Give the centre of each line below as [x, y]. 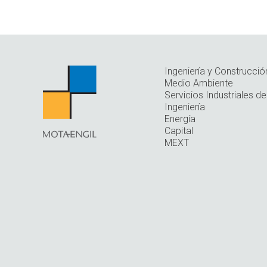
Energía [180, 119]
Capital [179, 131]
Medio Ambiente [199, 83]
